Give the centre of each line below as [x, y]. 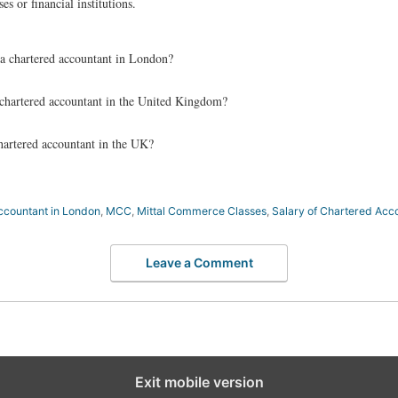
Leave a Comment [199, 262]
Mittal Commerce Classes [202, 211]
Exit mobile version [199, 382]
